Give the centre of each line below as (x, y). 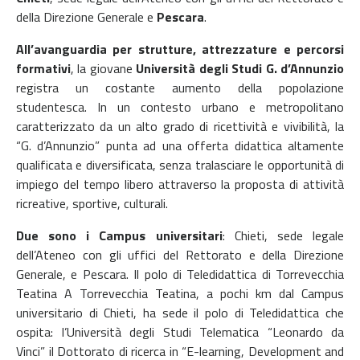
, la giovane (104, 68)
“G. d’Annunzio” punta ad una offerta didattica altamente (180, 145)
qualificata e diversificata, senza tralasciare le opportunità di (180, 165)
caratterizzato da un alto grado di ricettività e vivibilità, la (180, 126)
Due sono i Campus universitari (119, 235)
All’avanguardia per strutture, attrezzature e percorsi (180, 49)
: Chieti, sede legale (283, 235)
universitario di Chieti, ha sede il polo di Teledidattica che (180, 313)
